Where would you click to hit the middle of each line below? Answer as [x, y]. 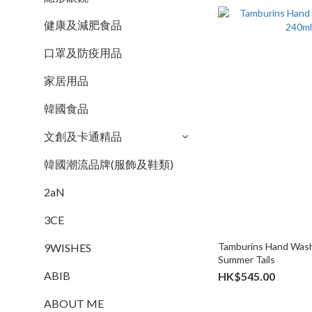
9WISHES [68, 248]
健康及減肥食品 [83, 25]
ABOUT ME [74, 303]
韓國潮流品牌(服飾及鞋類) [109, 164]
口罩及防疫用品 [83, 53]
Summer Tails [247, 259]
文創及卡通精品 [83, 136]
